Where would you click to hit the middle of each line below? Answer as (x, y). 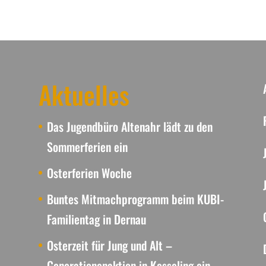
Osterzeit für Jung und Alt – (109, 245)
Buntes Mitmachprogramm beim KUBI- (135, 199)
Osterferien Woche (89, 173)
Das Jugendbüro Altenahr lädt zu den (129, 126)
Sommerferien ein (87, 147)
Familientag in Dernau (96, 219)
